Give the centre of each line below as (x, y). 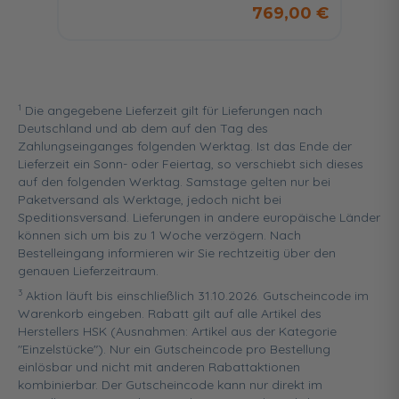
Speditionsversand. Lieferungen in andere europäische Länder (199, 218)
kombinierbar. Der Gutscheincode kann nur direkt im (170, 385)
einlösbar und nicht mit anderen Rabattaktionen (159, 367)
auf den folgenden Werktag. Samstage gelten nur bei (174, 182)
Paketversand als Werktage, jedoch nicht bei (150, 200)
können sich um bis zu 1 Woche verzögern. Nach (159, 236)
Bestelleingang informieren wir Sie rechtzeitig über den (177, 253)
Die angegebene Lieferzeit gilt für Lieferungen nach (172, 111)
